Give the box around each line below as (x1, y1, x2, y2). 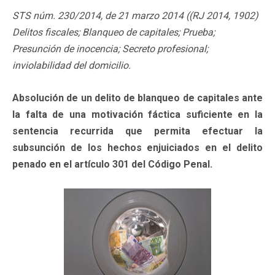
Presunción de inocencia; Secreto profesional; (12, 42, 208, 55)
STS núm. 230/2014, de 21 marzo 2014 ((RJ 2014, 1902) (12, 9, 258, 21)
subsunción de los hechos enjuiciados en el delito (12, 141, 263, 153)
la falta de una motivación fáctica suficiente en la (12, 108, 263, 120)
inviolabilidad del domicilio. (12, 59, 131, 71)
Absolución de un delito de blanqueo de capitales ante (12, 91, 263, 104)
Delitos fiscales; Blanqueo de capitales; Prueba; (12, 26, 215, 38)
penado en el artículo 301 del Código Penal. (12, 158, 212, 170)
